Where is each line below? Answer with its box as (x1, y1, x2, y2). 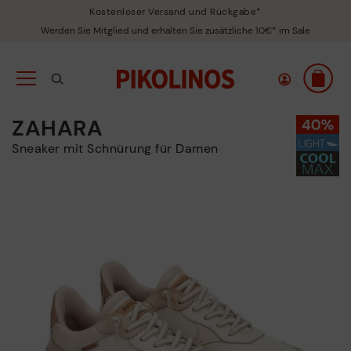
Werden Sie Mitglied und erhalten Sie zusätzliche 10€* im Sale (41, 24, 310, 37)
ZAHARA (12, 114, 103, 143)
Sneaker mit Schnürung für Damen (19, 140, 219, 157)
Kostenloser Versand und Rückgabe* (89, 5, 262, 18)
